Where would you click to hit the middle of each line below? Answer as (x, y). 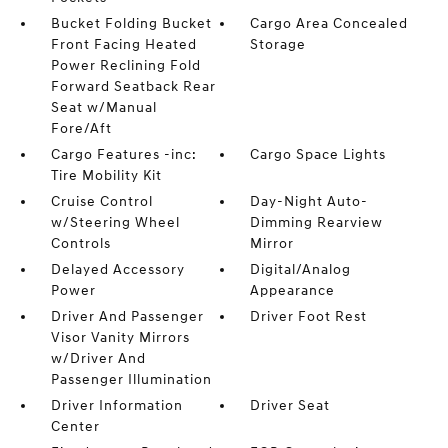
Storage (278, 44)
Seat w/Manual (103, 107)
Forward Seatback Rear (133, 86)
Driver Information (116, 405)
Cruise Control (101, 201)
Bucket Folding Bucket (131, 23)
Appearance (293, 290)
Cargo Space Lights (318, 154)
